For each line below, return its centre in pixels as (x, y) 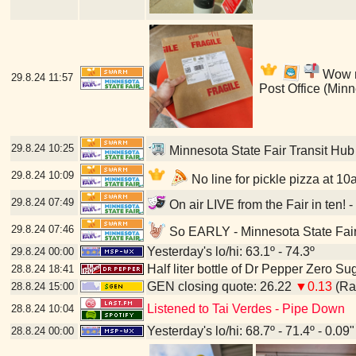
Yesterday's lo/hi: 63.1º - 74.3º (230, 252)
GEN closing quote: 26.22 (221, 286)
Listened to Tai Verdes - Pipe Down (246, 309)
